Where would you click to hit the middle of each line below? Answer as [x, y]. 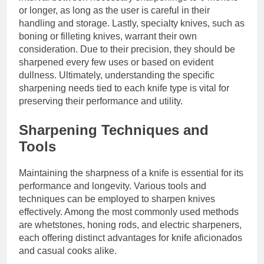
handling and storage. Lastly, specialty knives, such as [132, 24]
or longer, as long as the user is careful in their [114, 11]
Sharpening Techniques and [114, 130]
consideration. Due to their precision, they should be [127, 49]
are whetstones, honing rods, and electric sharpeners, [130, 225]
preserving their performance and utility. [101, 101]
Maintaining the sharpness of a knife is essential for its [131, 173]
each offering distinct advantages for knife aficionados [131, 238]
